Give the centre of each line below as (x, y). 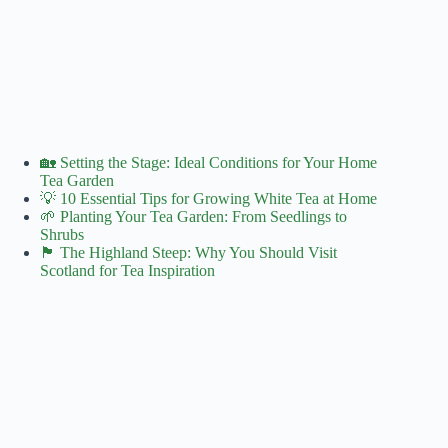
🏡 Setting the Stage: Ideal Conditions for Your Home (208, 162)
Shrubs (62, 234)
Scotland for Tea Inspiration (127, 270)
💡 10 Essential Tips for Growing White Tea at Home (208, 198)
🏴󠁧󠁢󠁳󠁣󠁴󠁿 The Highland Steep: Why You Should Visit (188, 252)
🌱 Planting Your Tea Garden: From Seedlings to (193, 216)
